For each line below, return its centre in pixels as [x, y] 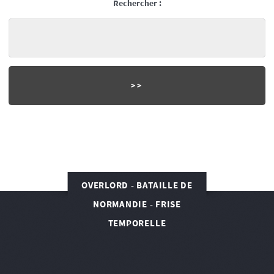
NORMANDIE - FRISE [137, 204]
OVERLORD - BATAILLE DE [137, 185]
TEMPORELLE [137, 223]
